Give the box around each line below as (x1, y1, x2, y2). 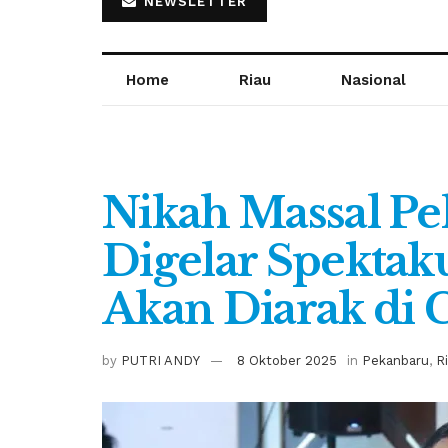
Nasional (341, 71, 407, 89)
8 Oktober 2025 (237, 352, 337, 368)
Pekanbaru (362, 352, 429, 368)
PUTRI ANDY (121, 352, 200, 368)
